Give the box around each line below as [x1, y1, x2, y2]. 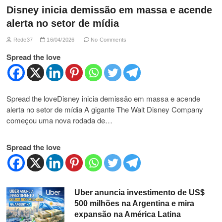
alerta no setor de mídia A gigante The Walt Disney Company [6, 104, 204, 114]
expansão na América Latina [74, 210, 181, 219]
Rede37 [11, 36, 33, 43]
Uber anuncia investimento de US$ [74, 188, 205, 197]
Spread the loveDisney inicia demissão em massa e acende [6, 93, 201, 104]
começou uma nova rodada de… [6, 114, 113, 125]
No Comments [89, 36, 127, 43]
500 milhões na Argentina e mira [74, 199, 194, 208]
